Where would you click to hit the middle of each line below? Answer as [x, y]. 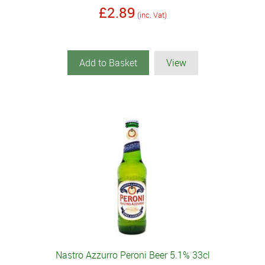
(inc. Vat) [152, 15]
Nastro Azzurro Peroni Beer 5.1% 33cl [132, 255]
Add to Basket [108, 63]
